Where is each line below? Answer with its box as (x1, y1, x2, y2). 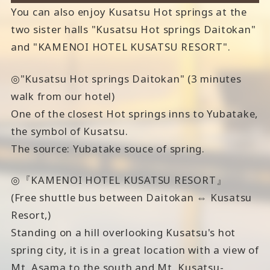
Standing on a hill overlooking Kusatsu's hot (10, 225, 236, 240)
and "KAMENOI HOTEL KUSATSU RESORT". (10, 39, 231, 54)
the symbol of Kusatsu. (10, 124, 128, 138)
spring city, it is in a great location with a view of (10, 243, 259, 257)
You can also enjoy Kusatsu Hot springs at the (10, 4, 247, 19)
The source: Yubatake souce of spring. (10, 141, 205, 155)
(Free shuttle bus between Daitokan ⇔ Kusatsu (10, 190, 253, 205)
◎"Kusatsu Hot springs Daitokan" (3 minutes (10, 71, 242, 86)
